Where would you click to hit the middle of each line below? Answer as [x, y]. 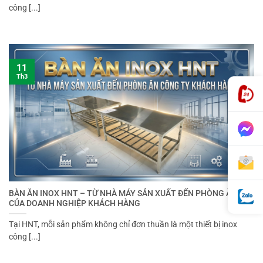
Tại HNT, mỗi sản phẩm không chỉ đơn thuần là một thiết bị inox [123, 225]
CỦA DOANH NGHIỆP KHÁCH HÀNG [75, 203]
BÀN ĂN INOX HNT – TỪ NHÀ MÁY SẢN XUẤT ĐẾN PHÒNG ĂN [123, 193]
